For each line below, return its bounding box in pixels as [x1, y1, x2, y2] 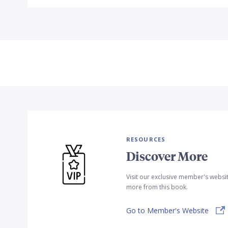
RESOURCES [126, 135, 166, 143]
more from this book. [126, 183, 188, 192]
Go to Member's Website [126, 206, 209, 216]
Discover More [126, 148, 208, 164]
